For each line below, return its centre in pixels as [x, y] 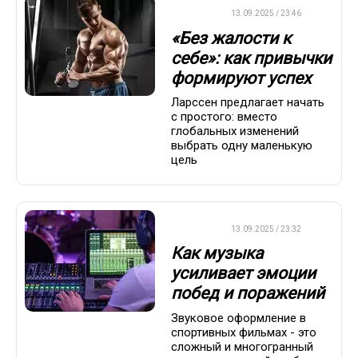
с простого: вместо [224, 116]
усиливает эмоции [243, 274]
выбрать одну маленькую [242, 145]
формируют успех [241, 78]
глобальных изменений [235, 131]
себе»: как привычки [251, 58]
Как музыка [217, 254]
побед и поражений [248, 294]
